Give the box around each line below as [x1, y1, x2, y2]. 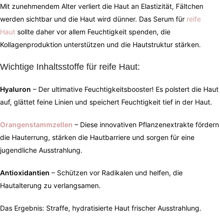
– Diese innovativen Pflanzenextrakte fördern [75, 120, 219, 129]
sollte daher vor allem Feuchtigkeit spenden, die [15, 27, 170, 36]
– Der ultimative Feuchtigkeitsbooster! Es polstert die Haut [31, 85, 219, 94]
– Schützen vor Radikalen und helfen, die [50, 168, 183, 177]
